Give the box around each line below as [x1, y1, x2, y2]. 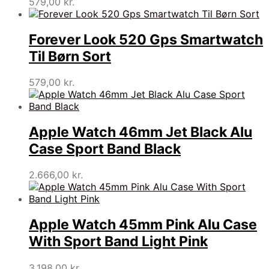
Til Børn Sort [29, 47, 111, 65]
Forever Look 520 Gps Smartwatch [29, 31, 263, 48]
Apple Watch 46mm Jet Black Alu [29, 124, 252, 141]
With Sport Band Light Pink [29, 233, 208, 250]
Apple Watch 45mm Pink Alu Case [29, 216, 257, 234]
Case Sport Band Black [29, 141, 181, 158]
